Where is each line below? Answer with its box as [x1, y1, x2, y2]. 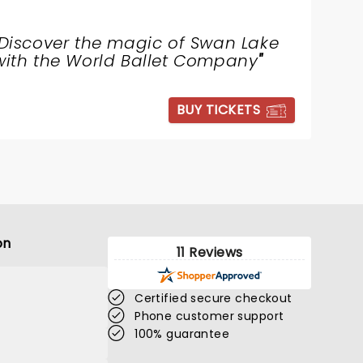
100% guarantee [135, 326, 230, 343]
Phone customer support [135, 308, 284, 325]
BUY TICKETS [176, 100, 260, 120]
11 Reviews [176, 243, 243, 263]
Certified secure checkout [135, 290, 293, 307]
